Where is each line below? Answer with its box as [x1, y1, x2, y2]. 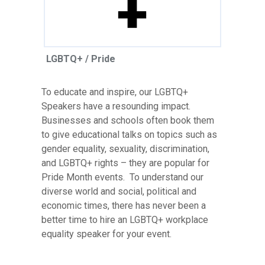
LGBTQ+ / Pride [46, 53, 115, 64]
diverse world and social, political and [41, 185, 196, 197]
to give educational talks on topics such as [41, 128, 217, 140]
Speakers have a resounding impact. [41, 100, 190, 112]
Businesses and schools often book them [41, 114, 214, 126]
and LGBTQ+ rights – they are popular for [41, 157, 209, 169]
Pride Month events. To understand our [41, 171, 203, 183]
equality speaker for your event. [41, 228, 172, 240]
